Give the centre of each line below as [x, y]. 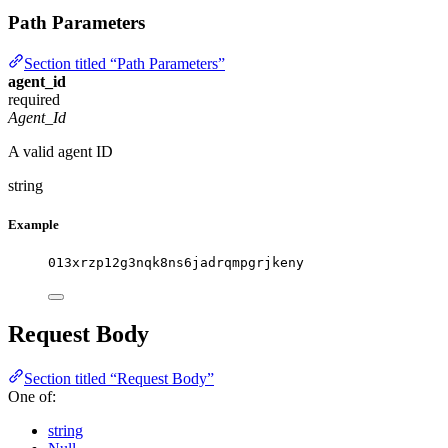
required [34, 99]
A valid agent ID [60, 151]
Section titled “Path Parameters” [124, 63]
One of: [32, 396]
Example [33, 224]
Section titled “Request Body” [119, 378]
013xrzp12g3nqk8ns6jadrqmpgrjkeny [176, 263]
